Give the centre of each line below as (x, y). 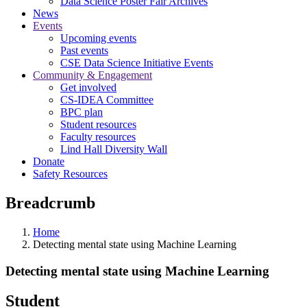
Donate (49, 161)
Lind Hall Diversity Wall (114, 149)
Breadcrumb (50, 202)
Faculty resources (98, 137)
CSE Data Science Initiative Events (137, 63)
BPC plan (82, 112)
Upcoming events (98, 38)
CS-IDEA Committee (107, 100)
